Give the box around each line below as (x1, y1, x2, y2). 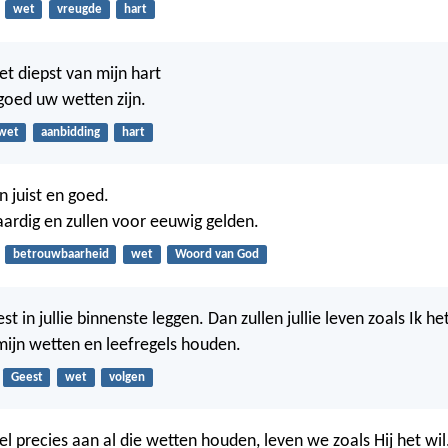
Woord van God (174, 248, 259, 262)
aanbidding (40, 125, 100, 139)
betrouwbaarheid (12, 248, 109, 262)
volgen (108, 370, 145, 384)
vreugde (56, 3, 102, 17)
